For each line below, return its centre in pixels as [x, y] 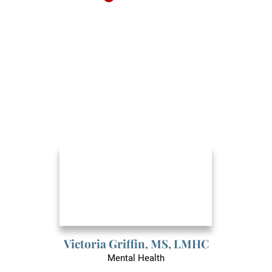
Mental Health [136, 258]
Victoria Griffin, [107, 244]
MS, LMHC [179, 244]
